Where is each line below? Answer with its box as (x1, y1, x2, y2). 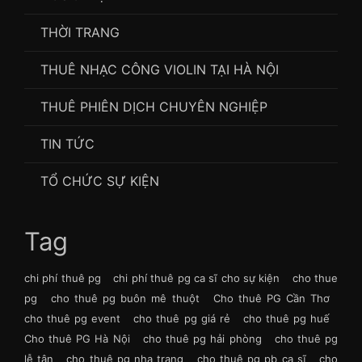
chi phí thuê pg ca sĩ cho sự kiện (113, 271, 280, 285)
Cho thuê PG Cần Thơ (213, 292, 330, 305)
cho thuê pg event (24, 312, 121, 326)
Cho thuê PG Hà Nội (24, 332, 130, 346)
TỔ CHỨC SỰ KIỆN (40, 173, 159, 190)
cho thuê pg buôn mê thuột (51, 292, 200, 305)
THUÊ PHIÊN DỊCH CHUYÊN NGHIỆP (40, 99, 267, 116)
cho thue (292, 271, 339, 285)
